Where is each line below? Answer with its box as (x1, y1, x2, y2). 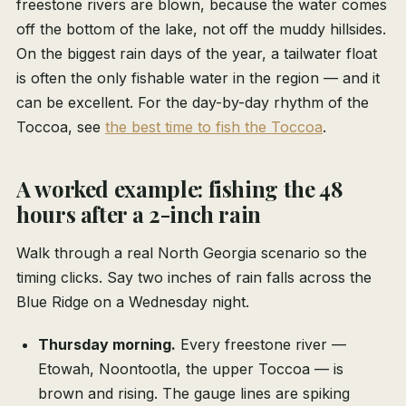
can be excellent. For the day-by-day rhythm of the (16, 93, 369, 112)
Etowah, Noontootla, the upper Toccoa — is (38, 360, 343, 379)
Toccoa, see (16, 118, 105, 137)
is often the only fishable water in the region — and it (16, 69, 380, 88)
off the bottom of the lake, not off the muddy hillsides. (16, 20, 386, 39)
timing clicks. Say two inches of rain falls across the (16, 268, 372, 287)
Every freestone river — (176, 335, 346, 354)
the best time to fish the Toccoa (105, 118, 323, 137)
